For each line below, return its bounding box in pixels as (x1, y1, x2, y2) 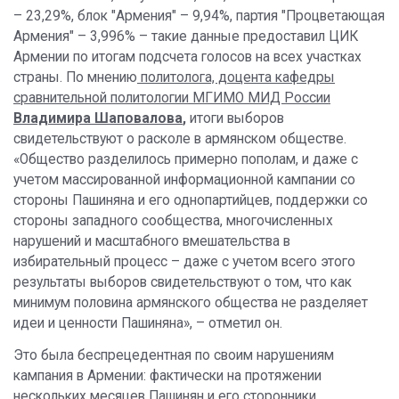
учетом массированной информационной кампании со (13, 172, 355, 189)
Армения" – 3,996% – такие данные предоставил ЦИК (13, 28, 358, 45)
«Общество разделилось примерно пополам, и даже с (13, 151, 358, 168)
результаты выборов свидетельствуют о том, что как (13, 274, 352, 291)
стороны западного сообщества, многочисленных (13, 213, 333, 230)
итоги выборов (186, 110, 284, 127)
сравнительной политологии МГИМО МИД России (13, 90, 330, 107)
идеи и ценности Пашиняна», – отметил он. (13, 315, 282, 332)
